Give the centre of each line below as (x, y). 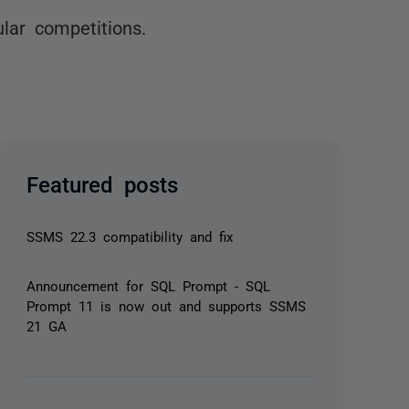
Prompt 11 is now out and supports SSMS (167, 305)
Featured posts (103, 183)
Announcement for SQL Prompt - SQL (149, 285)
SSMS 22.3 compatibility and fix (130, 236)
